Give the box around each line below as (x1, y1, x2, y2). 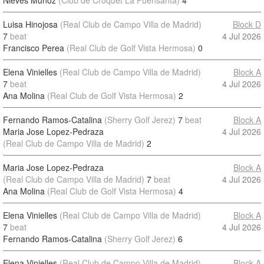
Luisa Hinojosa (3, 18, 58, 30)
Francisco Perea (3, 42, 64, 54)
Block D (233, 18, 261, 30)
